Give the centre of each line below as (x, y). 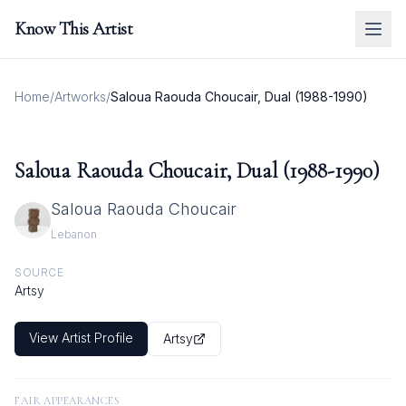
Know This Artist (73, 29)
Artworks (80, 97)
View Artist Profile (81, 338)
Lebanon (74, 234)
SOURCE (39, 272)
